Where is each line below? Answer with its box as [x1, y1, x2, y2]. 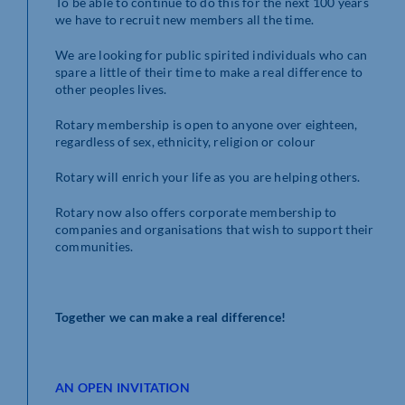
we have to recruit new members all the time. [55, 11, 315, 27]
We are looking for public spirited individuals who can [55, 46, 368, 62]
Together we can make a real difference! [55, 308, 287, 325]
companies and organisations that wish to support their [55, 221, 374, 237]
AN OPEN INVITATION [55, 379, 190, 395]
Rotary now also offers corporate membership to [55, 203, 337, 220]
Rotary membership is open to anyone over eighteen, [55, 116, 358, 132]
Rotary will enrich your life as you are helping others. [55, 168, 361, 184]
